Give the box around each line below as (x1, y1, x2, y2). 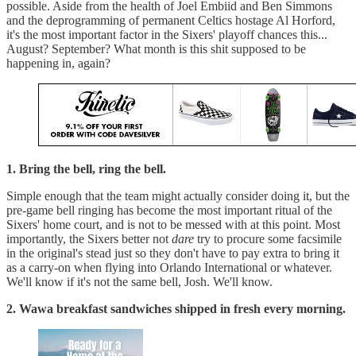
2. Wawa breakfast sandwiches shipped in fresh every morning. (6, 301, 346, 315)
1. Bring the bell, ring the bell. (6, 161, 166, 176)
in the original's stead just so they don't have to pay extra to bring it (6, 246, 339, 260)
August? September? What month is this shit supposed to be (6, 41, 306, 56)
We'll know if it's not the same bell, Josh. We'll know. (6, 274, 276, 288)
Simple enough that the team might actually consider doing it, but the (6, 188, 350, 203)
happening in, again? (6, 56, 114, 70)
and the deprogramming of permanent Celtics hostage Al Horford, (6, 13, 335, 27)
